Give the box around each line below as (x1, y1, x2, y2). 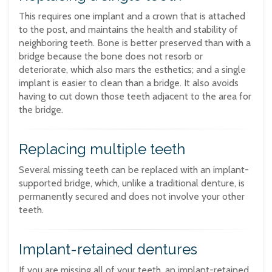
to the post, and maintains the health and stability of (19, 24, 238, 36)
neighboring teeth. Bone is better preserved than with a (19, 37, 251, 49)
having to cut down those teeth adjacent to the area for (19, 90, 251, 103)
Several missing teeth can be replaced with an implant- (19, 164, 249, 176)
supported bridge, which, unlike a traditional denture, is (19, 177, 245, 189)
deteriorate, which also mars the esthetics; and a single (19, 64, 246, 76)
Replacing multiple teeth (19, 140, 185, 158)
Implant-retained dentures (19, 240, 197, 259)
